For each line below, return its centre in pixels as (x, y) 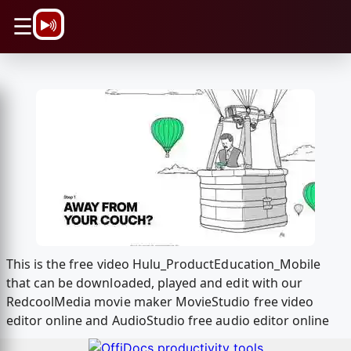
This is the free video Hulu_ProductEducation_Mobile (163, 264)
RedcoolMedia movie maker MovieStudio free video (160, 302)
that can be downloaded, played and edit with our (154, 283)
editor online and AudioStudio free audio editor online (168, 321)
